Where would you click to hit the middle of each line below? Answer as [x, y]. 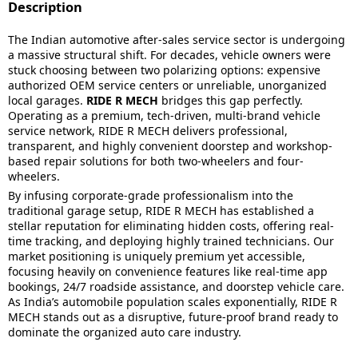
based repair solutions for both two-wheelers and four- [156, 161]
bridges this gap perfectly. [231, 100]
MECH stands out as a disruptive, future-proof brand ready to [173, 317]
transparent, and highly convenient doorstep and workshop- [170, 146]
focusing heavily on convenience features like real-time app [168, 271]
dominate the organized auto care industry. [125, 332]
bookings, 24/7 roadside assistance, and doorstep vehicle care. [176, 286]
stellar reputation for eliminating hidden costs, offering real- [171, 226]
